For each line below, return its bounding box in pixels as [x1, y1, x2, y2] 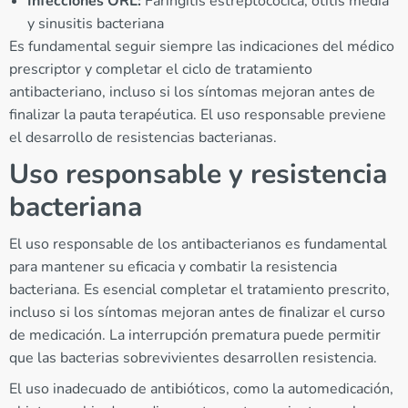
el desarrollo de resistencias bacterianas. [9, 127, 277, 148]
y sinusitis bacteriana [27, 13, 164, 34]
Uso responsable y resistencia [9, 155, 387, 193]
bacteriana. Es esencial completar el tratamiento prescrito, [9, 279, 390, 300]
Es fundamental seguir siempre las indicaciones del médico [9, 36, 394, 56]
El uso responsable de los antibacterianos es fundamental [9, 233, 387, 254]
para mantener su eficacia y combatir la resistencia [9, 256, 337, 277]
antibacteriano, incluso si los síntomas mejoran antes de [9, 81, 375, 102]
